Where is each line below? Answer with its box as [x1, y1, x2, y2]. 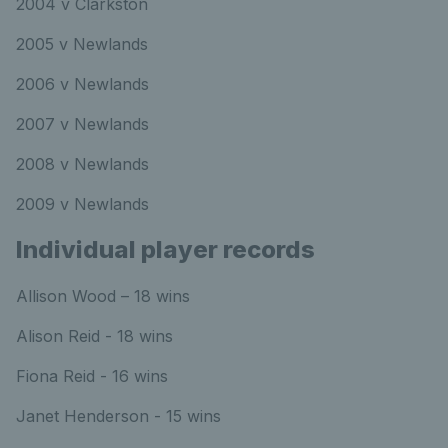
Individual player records [16, 234, 315, 264]
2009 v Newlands [16, 193, 149, 214]
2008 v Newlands [16, 153, 164, 174]
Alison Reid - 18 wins [16, 325, 173, 346]
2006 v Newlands [16, 73, 184, 94]
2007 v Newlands [16, 113, 164, 134]
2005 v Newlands [16, 33, 163, 54]
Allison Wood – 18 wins [16, 285, 190, 306]
